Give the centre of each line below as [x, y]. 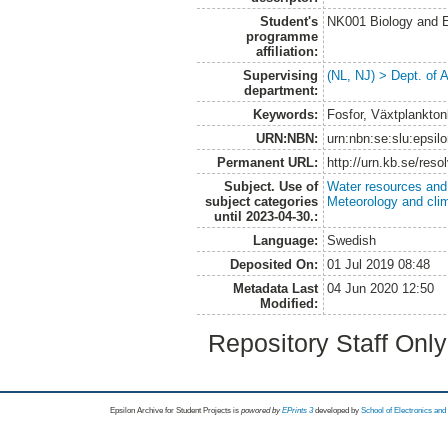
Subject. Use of [270, 186]
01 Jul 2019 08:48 [379, 264]
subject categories [261, 201]
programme [281, 36]
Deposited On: [273, 264]
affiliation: [286, 51]
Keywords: [285, 114]
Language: [285, 240]
